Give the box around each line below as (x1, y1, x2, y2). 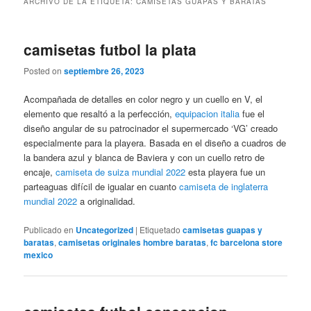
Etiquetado (140, 223, 181, 235)
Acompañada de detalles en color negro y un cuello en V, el (24, 92, 263, 106)
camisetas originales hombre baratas (58, 235, 207, 249)
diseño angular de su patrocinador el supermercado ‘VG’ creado (24, 121, 278, 135)
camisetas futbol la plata (24, 38, 197, 60)
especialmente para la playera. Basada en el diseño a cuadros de (24, 136, 287, 150)
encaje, (24, 165, 56, 179)
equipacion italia (175, 107, 240, 121)
